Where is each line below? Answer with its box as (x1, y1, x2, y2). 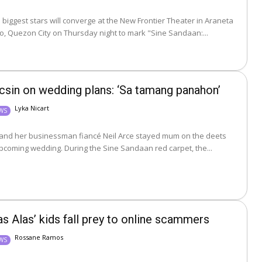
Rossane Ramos (15, 233, 64, 242)
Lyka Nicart (15, 103, 50, 112)
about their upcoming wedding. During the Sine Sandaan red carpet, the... (64, 142, 213, 153)
